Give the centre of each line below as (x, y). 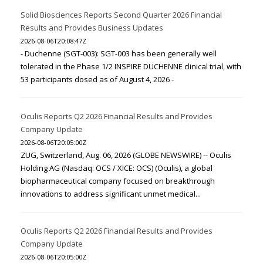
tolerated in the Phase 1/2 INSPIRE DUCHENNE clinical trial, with (131, 67)
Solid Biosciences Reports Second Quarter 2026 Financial (121, 15)
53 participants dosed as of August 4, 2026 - (97, 80)
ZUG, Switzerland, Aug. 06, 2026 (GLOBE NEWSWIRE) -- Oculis (126, 155)
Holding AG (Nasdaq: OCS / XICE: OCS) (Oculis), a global (117, 168)
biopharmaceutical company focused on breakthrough (118, 181)
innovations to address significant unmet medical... (111, 194)
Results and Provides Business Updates (92, 28)
